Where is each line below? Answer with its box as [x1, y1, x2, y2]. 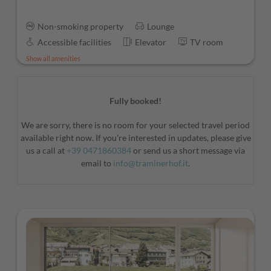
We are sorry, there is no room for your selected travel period [21, 119, 250, 130]
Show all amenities [26, 54, 80, 63]
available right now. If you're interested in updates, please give [20, 132, 251, 143]
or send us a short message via [131, 145, 245, 155]
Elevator [135, 37, 166, 48]
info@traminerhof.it [113, 157, 188, 168]
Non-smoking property [38, 21, 123, 32]
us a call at [26, 145, 67, 155]
